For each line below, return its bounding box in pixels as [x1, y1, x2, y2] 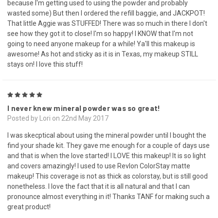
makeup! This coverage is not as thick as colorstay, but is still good [7, 172, 208, 181]
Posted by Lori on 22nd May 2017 [7, 114, 109, 123]
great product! [7, 203, 51, 211]
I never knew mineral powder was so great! [7, 104, 161, 113]
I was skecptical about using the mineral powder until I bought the [7, 131, 206, 140]
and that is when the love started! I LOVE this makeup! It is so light [7, 152, 206, 160]
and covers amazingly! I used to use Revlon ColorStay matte [7, 162, 190, 170]
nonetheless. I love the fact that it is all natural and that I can [7, 182, 190, 191]
